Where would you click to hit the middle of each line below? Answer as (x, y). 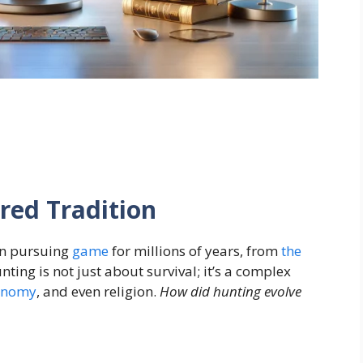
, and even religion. (98, 292)
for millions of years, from (195, 251)
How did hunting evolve (231, 292)
